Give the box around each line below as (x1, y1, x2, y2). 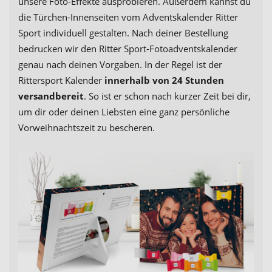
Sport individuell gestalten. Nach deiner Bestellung (18, 27, 228, 39)
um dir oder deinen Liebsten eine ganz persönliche (18, 106, 229, 118)
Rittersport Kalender (18, 74, 104, 87)
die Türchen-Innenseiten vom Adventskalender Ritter (18, 11, 238, 24)
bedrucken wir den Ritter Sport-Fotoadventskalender (18, 42, 237, 55)
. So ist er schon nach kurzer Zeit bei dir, (84, 90, 251, 103)
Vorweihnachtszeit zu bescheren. (18, 121, 155, 134)
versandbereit (18, 90, 84, 103)
